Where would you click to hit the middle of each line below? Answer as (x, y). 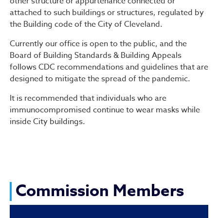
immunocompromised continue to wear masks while (105, 110)
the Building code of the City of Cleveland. (86, 24)
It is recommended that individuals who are (88, 98)
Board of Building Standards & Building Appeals (96, 55)
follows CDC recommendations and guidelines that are (109, 67)
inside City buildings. (47, 122)
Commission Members (100, 191)
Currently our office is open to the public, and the (98, 44)
